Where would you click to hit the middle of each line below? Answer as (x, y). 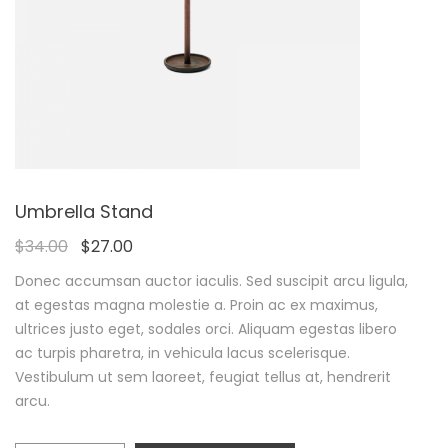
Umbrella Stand (84, 211)
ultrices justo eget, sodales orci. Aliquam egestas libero (206, 329)
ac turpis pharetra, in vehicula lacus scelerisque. (182, 353)
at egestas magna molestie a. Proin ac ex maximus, (196, 305)
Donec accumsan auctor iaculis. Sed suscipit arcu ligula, (211, 281)
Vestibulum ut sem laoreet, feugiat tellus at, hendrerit (203, 377)
